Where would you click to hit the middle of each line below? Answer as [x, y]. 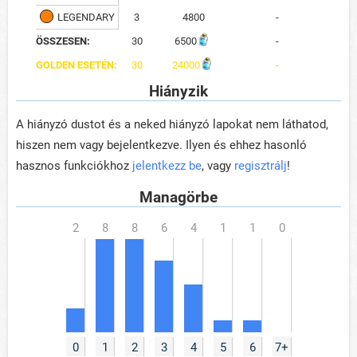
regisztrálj [261, 165]
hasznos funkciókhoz [74, 165]
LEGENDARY [86, 17]
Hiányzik [178, 91]
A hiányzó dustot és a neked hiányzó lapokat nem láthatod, [172, 124]
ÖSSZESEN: [63, 41]
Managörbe [178, 197]
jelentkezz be [167, 165]
